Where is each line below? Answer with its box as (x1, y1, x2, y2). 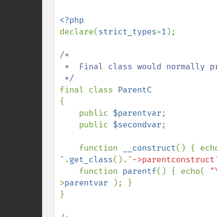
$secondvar (113, 120, 161, 130)
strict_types (98, 27, 156, 37)
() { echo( (156, 166, 210, 176)
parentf (123, 166, 156, 176)
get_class (69, 155, 113, 165)
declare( (60, 27, 98, 37)
